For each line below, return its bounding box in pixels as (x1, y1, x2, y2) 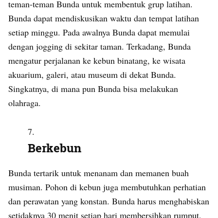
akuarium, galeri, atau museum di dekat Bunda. (8, 69, 176, 81)
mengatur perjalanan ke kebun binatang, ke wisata (8, 54, 185, 67)
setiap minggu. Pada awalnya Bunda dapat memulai (8, 26, 190, 38)
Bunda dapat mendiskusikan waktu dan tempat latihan (8, 12, 199, 24)
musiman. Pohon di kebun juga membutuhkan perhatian (8, 181, 206, 193)
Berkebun (28, 140, 81, 156)
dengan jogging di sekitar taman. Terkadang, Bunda (8, 40, 191, 53)
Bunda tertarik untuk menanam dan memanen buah (8, 167, 189, 179)
